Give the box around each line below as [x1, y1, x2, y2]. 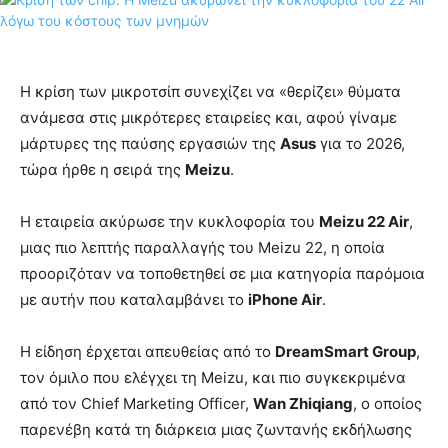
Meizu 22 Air [319, 212, 409, 232]
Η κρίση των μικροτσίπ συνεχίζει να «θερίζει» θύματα [20, 82, 401, 102]
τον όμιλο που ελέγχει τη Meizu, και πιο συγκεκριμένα [20, 368, 406, 388]
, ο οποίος [353, 394, 422, 414]
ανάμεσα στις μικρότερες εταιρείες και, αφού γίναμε [20, 108, 397, 128]
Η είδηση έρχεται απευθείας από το [20, 342, 275, 362]
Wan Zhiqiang [253, 394, 353, 414]
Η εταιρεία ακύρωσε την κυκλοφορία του [20, 212, 319, 232]
